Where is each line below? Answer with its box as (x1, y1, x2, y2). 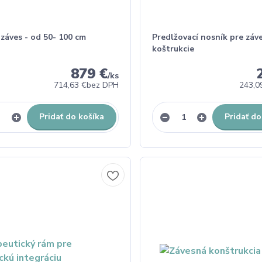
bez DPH (86, 80, 119, 91)
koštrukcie (151, 43, 194, 54)
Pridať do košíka (39, 111, 104, 122)
